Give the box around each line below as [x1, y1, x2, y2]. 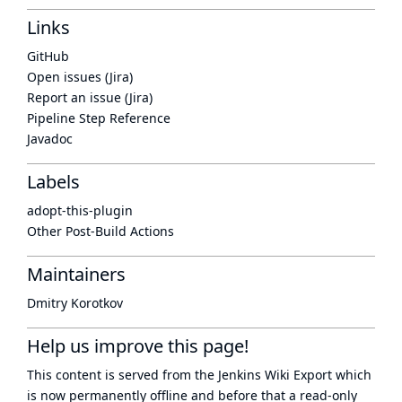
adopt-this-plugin [27, 202, 133, 219]
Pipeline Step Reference [27, 109, 170, 127]
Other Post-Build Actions [27, 223, 174, 240]
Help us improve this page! [27, 334, 249, 358]
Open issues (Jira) [27, 68, 133, 85]
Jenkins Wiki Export [218, 366, 332, 383]
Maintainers [27, 262, 126, 286]
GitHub [27, 48, 69, 65]
